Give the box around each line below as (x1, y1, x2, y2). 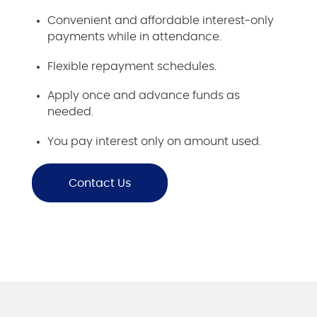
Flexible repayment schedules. (47, 60, 217, 72)
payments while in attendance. (47, 30, 222, 42)
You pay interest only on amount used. (47, 136, 262, 148)
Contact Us (69, 177, 131, 189)
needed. (47, 106, 94, 118)
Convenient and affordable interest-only (47, 14, 275, 26)
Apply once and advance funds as (47, 90, 241, 102)
